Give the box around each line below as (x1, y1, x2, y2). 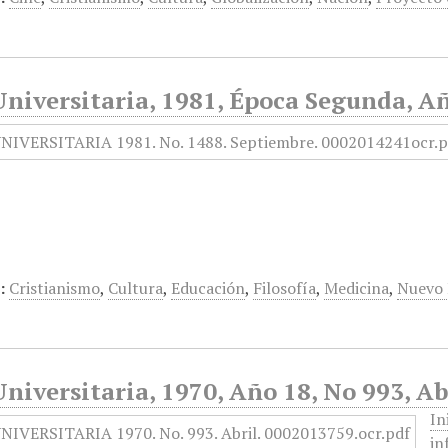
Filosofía (253, 277, 317, 299)
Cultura (108, 277, 164, 299)
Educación (171, 277, 246, 299)
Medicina (324, 277, 390, 299)
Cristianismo (9, 277, 101, 299)
